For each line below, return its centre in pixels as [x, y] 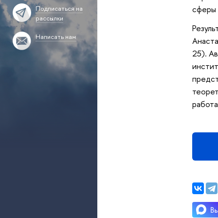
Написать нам [56, 36]
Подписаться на [59, 9]
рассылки [49, 18]
